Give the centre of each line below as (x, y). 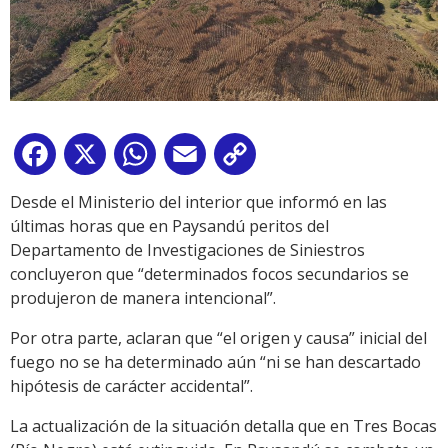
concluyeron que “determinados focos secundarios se (209, 273)
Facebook (96, 157)
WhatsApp (199, 157)
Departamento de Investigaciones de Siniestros (187, 249)
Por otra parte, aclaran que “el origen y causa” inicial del (218, 337)
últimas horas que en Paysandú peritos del (169, 225)
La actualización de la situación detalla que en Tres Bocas (223, 425)
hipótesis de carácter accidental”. (131, 385)
